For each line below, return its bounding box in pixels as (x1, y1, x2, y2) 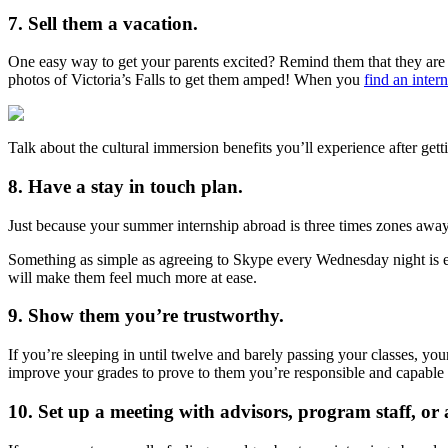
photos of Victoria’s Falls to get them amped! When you (8, 71, 364, 89)
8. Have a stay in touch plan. (8, 176, 248, 198)
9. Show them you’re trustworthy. (8, 305, 289, 327)
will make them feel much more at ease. (8, 268, 257, 286)
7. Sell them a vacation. (8, 12, 203, 34)
